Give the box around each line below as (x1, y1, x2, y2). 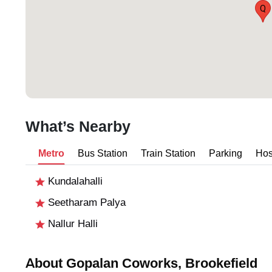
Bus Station (78, 147, 127, 160)
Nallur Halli (45, 217, 98, 231)
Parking (209, 147, 242, 160)
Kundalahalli (45, 175, 103, 188)
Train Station (141, 147, 195, 160)
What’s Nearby (25, 117, 131, 137)
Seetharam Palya (45, 196, 126, 209)
